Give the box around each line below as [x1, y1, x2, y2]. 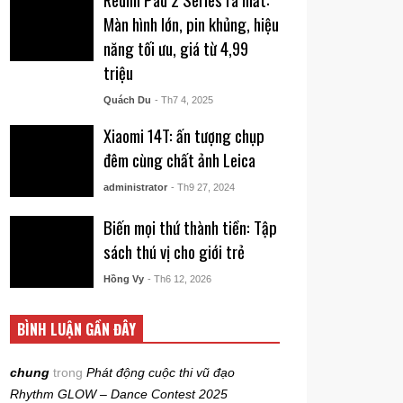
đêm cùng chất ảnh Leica [103, 148, 255, 172]
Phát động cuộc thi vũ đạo [86, 365, 236, 381]
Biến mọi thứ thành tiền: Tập [103, 214, 277, 239]
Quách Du [103, 94, 151, 105]
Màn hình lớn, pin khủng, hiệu [103, 12, 279, 36]
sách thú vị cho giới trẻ [103, 238, 245, 264]
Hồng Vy [103, 273, 144, 284]
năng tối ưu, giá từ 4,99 [103, 36, 248, 60]
